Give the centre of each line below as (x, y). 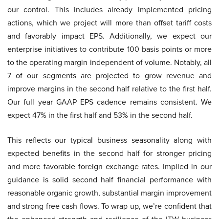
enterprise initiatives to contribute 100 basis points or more (109, 49)
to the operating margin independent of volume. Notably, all (109, 62)
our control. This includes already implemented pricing (109, 10)
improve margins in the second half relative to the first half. (109, 89)
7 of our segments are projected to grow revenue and (109, 76)
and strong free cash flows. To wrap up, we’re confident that (109, 206)
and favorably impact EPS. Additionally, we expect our (109, 36)
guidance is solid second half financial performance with (109, 180)
